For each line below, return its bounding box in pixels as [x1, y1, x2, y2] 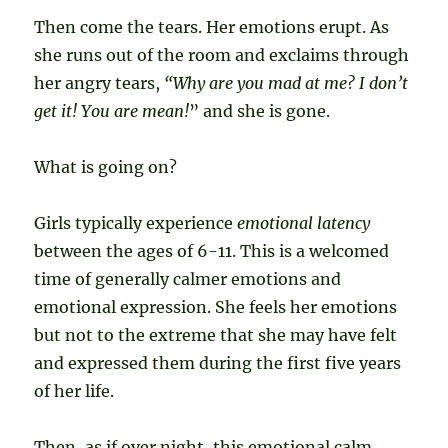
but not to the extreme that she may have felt [34, 324, 398, 345]
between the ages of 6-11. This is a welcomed [34, 240, 390, 261]
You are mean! [81, 100, 190, 121]
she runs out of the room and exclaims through [34, 44, 410, 65]
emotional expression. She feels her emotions [34, 296, 398, 317]
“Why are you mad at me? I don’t [164, 72, 409, 93]
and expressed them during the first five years [34, 352, 402, 373]
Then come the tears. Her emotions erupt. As [34, 16, 390, 37]
